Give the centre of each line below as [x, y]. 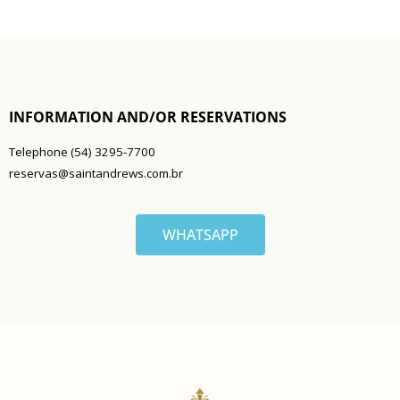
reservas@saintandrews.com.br [96, 174]
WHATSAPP [200, 234]
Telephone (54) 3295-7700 [82, 152]
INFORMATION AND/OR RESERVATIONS [148, 117]
